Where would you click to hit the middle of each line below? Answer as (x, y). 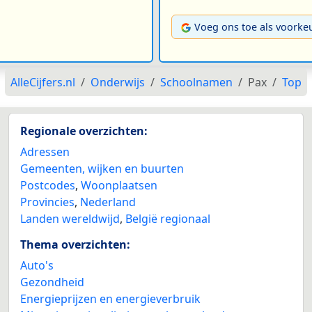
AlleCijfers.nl (43, 82)
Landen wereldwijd (70, 218)
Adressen (45, 151)
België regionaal (168, 218)
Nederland (108, 202)
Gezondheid (52, 282)
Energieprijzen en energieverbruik (110, 298)
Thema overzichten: (75, 244)
